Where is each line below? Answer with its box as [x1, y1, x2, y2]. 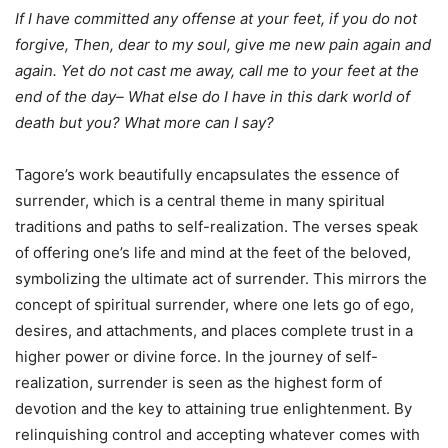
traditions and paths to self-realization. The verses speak [15, 216, 418, 236]
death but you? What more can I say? [15, 112, 274, 132]
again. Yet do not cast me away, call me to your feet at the [15, 60, 419, 80]
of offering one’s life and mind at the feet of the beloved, [15, 242, 411, 262]
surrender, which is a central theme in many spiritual [15, 190, 385, 210]
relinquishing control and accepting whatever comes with [15, 424, 420, 444]
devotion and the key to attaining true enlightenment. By [15, 398, 412, 418]
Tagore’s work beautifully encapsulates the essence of [15, 164, 399, 184]
